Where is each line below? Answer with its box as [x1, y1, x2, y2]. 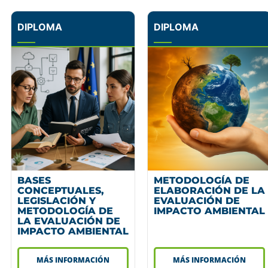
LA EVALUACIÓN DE [17, 215, 120, 227]
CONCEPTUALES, [17, 184, 104, 196]
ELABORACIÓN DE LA [154, 184, 265, 196]
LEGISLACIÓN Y [17, 194, 96, 206]
